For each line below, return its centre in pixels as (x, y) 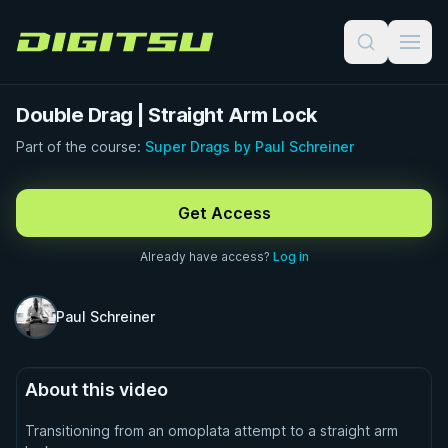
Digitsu (40, 50)
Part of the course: (80, 146)
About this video (96, 389)
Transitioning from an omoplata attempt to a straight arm (211, 430)
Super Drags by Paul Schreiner (249, 146)
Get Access (224, 213)
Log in (290, 256)
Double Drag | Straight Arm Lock (166, 115)
